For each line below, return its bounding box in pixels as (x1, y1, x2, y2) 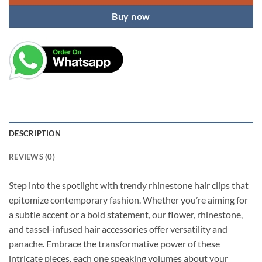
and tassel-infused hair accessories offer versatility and (9, 223, 227, 235)
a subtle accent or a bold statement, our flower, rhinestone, (9, 208, 243, 220)
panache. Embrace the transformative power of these (9, 237, 220, 249)
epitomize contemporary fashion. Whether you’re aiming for (9, 194, 248, 205)
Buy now (112, 11, 150, 22)
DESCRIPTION (9, 128, 61, 138)
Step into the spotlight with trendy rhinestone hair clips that (9, 179, 249, 191)
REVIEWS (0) (9, 151, 55, 161)
